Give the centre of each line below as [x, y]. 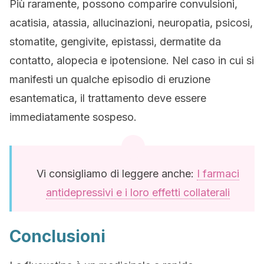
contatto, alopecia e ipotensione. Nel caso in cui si [132, 60]
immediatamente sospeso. [73, 117]
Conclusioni [57, 236]
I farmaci [218, 174]
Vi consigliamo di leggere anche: [117, 174]
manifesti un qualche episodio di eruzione [110, 79]
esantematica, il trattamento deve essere [108, 98]
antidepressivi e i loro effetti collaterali [138, 192]
